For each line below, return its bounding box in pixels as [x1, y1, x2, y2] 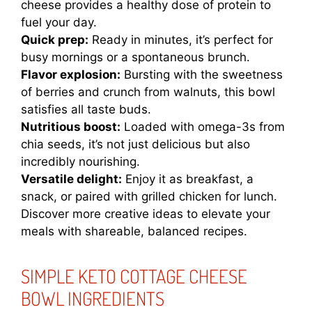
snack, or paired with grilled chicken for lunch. [21, 189, 277, 204]
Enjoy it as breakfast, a [122, 172, 253, 187]
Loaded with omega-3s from [120, 120, 285, 134]
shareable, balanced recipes [85, 224, 244, 239]
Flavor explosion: [21, 68, 120, 82]
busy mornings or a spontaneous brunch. [21, 50, 250, 65]
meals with [21, 224, 85, 239]
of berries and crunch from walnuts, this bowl [21, 85, 275, 100]
